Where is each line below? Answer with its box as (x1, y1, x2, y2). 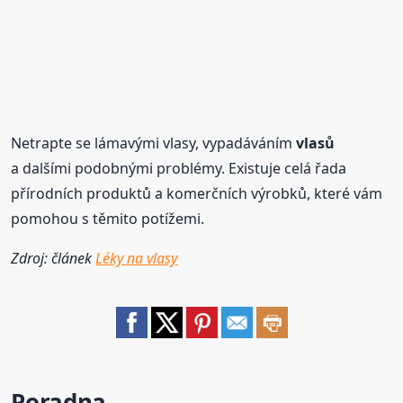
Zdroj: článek (11, 248, 96, 269)
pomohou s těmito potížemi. (11, 209, 205, 229)
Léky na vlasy (95, 248, 178, 269)
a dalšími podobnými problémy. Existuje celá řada (11, 158, 347, 179)
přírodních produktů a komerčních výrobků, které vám (11, 184, 383, 204)
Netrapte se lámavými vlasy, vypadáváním (11, 133, 297, 154)
